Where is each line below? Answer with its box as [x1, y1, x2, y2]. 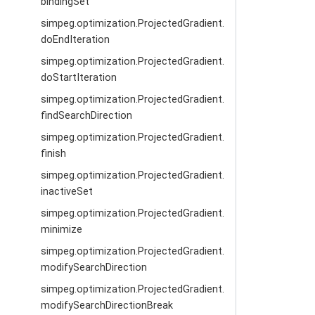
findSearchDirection [41, 110, 133, 122]
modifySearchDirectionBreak [41, 300, 174, 311]
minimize [41, 224, 83, 236]
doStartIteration [41, 72, 117, 84]
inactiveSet [41, 186, 94, 198]
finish [41, 148, 67, 160]
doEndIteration [41, 34, 110, 46]
